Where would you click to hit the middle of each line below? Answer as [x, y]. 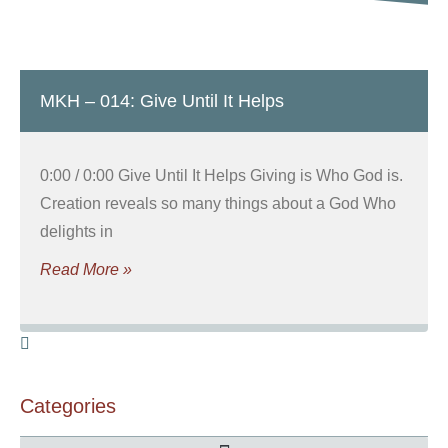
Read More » [86, 269]
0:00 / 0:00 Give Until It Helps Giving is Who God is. [221, 175]
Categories [68, 406]
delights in [76, 231]
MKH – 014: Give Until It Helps [162, 101]
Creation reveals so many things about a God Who [218, 203]
